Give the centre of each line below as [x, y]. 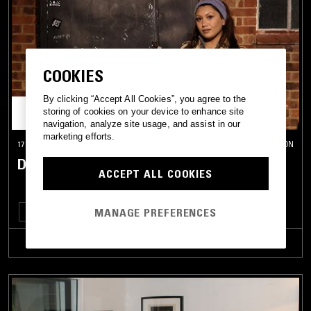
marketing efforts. [79, 137]
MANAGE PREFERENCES [155, 212]
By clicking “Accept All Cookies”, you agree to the [144, 99]
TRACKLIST [155, 243]
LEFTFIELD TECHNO [94, 211]
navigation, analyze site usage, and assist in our [142, 124]
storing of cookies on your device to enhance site [143, 112]
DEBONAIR [50, 164]
